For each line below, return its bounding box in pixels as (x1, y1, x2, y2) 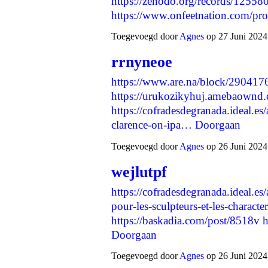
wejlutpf (111, 163, 167, 181)
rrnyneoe (111, 53, 172, 71)
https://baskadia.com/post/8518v (111, 214, 260, 227)
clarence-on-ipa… (111, 118, 192, 132)
